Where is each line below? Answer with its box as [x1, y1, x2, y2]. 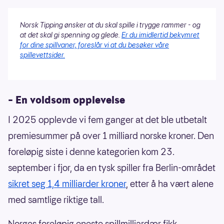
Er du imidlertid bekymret [121, 29, 199, 40]
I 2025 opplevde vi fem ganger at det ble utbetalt [8, 113, 207, 126]
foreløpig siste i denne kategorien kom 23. [8, 145, 174, 158]
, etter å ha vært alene [126, 177, 213, 190]
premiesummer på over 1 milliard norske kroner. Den [8, 129, 214, 142]
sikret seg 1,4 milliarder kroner [8, 177, 126, 190]
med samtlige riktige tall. [8, 193, 104, 206]
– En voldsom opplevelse [8, 92, 125, 107]
